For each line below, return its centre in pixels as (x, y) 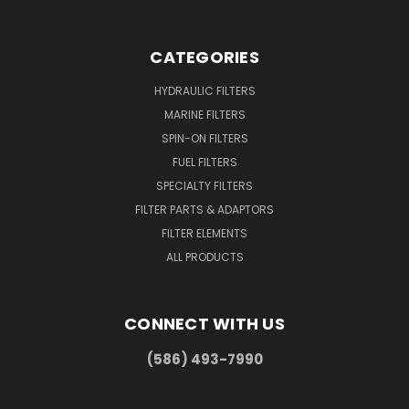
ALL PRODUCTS (204, 257)
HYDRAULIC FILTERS (204, 90)
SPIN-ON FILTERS (204, 138)
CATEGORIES (204, 57)
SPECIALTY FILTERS (204, 185)
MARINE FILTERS (204, 114)
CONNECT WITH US (204, 323)
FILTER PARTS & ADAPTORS (204, 209)
